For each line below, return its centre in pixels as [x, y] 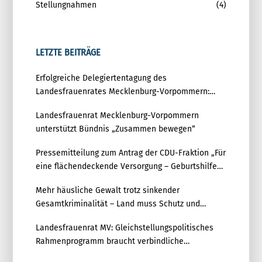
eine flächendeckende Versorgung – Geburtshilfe [126, 167]
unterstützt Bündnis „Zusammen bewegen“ [115, 129]
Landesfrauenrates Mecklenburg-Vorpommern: [122, 92]
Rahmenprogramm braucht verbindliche [109, 242]
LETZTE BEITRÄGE [68, 53]
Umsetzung [56, 255]
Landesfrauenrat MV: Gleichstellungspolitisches [124, 228]
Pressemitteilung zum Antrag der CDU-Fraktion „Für [130, 153]
